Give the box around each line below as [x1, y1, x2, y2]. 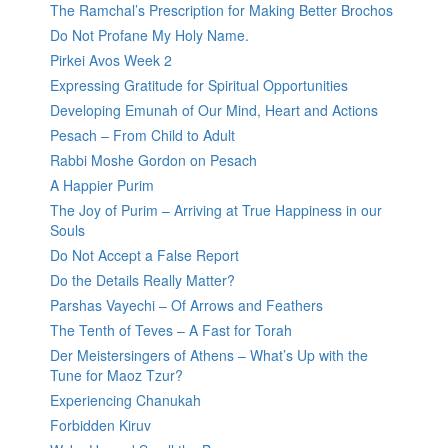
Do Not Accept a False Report [50, 245, 239, 266]
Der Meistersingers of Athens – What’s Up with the [50, 345, 368, 366]
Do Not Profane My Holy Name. [50, 25, 249, 46]
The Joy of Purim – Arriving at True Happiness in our [50, 200, 382, 221]
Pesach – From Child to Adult [50, 125, 235, 146]
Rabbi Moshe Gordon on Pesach [50, 150, 257, 171]
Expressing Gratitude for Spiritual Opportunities [50, 75, 348, 96]
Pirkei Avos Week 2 [50, 50, 172, 71]
